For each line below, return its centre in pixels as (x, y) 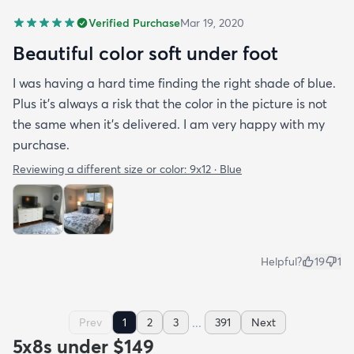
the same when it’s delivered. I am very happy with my (169, 124)
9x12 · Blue (216, 169)
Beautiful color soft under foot (145, 53)
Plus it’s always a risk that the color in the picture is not (170, 103)
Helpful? (281, 261)
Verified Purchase (134, 23)
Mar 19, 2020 (212, 23)
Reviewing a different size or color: (101, 169)
